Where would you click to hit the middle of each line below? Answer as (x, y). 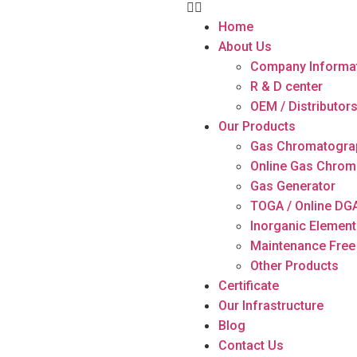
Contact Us (251, 345)
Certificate (249, 286)
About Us (245, 47)
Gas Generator (293, 186)
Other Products (294, 266)
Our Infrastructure (271, 306)
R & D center (286, 86)
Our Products (257, 126)
